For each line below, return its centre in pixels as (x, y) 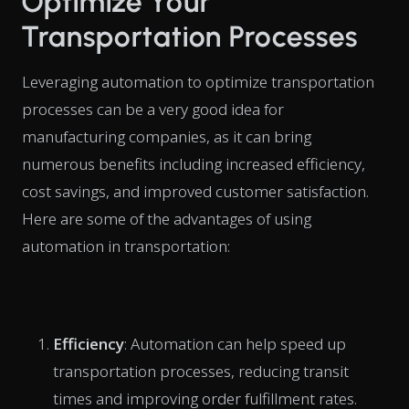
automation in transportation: (126, 246)
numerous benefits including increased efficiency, (194, 163)
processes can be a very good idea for (153, 109)
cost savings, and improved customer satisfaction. (195, 191)
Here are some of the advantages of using (167, 218)
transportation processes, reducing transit (201, 371)
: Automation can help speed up (235, 343)
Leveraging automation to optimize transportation (198, 81)
